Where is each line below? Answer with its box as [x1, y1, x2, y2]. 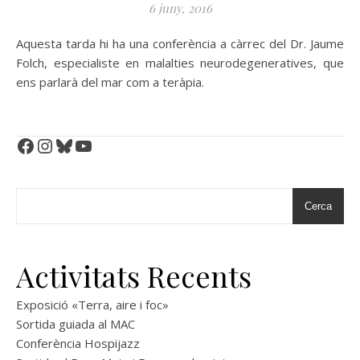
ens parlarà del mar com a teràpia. [16, 74, 204, 90]
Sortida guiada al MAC [16, 316, 135, 332]
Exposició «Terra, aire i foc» [16, 297, 169, 313]
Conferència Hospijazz [16, 335, 140, 351]
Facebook [15, 137, 71, 153]
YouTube [73, 137, 122, 153]
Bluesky [54, 137, 99, 153]
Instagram [35, 137, 94, 153]
